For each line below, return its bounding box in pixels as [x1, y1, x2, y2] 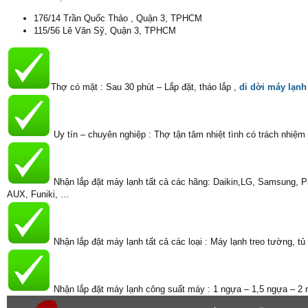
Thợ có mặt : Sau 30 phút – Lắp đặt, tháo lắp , [51, 82, 239, 92]
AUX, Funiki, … [7, 189, 69, 199]
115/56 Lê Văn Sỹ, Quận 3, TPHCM [34, 25, 176, 36]
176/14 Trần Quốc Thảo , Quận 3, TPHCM [34, 13, 202, 23]
